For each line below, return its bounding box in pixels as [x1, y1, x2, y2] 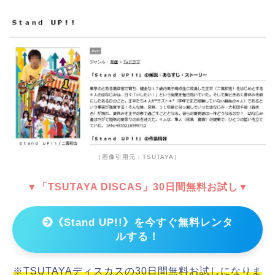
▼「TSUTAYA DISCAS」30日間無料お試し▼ [26, 181, 249, 192]
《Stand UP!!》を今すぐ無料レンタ [52, 216, 233, 228]
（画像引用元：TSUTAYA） [95, 153, 180, 160]
